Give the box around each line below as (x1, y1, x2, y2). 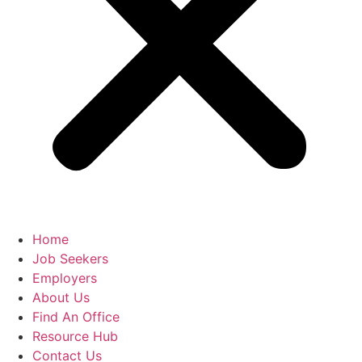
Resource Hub (32, 328, 118, 345)
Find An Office (32, 309, 120, 326)
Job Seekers (32, 250, 108, 267)
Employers (32, 270, 97, 287)
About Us (32, 289, 90, 306)
